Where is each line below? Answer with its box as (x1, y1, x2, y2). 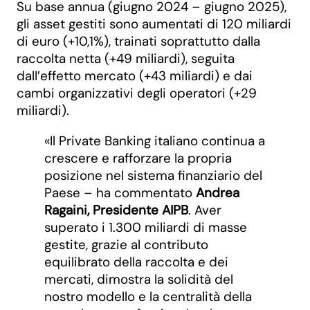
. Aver (188, 201, 221, 219)
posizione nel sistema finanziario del (44, 166, 262, 184)
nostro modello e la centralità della (44, 287, 252, 305)
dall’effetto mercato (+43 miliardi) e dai (17, 66, 253, 84)
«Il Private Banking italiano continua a (44, 131, 265, 149)
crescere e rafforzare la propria (44, 149, 232, 167)
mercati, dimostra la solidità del (44, 270, 233, 288)
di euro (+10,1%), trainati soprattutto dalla (17, 32, 260, 50)
